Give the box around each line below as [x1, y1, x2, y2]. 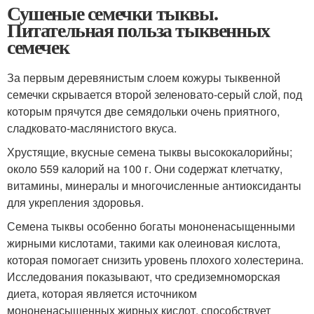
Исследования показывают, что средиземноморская [7, 268, 280, 285]
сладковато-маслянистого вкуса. [7, 120, 177, 137]
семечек [7, 32, 69, 62]
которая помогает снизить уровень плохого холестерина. [7, 252, 303, 268]
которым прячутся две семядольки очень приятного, [7, 103, 280, 120]
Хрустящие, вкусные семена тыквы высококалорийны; [7, 144, 292, 161]
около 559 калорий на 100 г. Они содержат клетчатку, [7, 161, 282, 177]
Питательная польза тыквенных [7, 15, 270, 45]
